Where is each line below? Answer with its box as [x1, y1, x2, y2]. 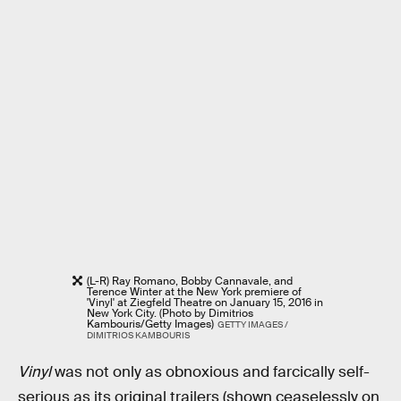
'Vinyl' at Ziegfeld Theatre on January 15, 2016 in [87, 295, 324, 311]
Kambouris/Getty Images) [87, 317, 215, 332]
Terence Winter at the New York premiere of [87, 285, 303, 300]
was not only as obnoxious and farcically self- [51, 362, 370, 381]
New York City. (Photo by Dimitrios [87, 306, 254, 321]
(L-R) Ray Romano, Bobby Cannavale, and [87, 274, 294, 289]
